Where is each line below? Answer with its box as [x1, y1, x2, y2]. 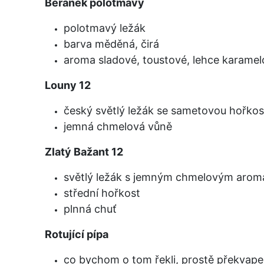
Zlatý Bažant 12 [45, 145, 123, 158]
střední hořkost [64, 186, 140, 199]
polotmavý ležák [64, 21, 146, 34]
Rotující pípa [45, 227, 108, 240]
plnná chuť [64, 202, 117, 215]
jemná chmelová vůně [64, 120, 172, 133]
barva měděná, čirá [64, 37, 159, 50]
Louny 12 [45, 78, 91, 91]
